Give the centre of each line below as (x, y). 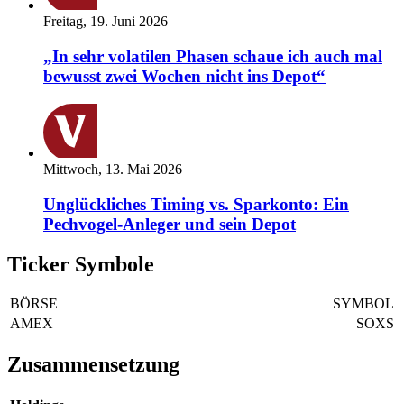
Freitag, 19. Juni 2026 (106, 22)
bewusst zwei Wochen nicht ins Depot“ (184, 77)
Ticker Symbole (81, 264)
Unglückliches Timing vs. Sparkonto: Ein (196, 204)
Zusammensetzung (93, 365)
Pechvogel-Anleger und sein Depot (170, 224)
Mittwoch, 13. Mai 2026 (113, 169)
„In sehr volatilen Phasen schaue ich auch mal (213, 57)
